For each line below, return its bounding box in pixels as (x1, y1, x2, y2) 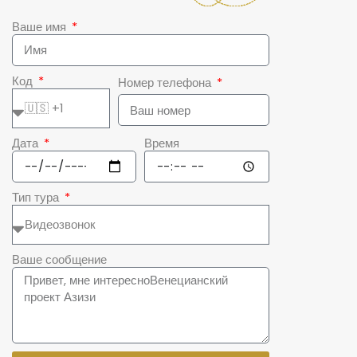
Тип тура (11, 188, 62, 206)
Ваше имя (11, 18, 69, 35)
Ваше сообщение (11, 250, 107, 268)
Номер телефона (118, 74, 215, 92)
